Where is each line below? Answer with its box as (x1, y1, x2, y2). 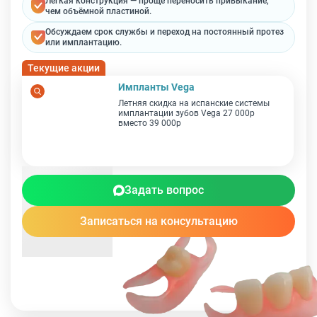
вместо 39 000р (118, 118, 181, 128)
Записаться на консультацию (79, 214, 238, 228)
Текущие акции (28, 62, 100, 74)
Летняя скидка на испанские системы (118, 98, 270, 108)
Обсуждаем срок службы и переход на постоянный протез (45, 27, 284, 37)
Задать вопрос (125, 183, 204, 197)
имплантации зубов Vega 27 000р (118, 108, 255, 118)
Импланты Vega (118, 81, 195, 93)
